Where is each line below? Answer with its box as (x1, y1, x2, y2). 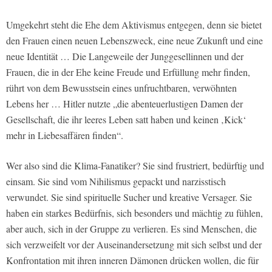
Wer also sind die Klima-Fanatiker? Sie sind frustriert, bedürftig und (6, 159, 264, 172)
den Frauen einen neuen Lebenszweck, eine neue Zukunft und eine (6, 34, 263, 47)
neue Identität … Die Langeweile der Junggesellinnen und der (6, 50, 243, 63)
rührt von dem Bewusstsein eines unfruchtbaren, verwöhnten (6, 81, 237, 95)
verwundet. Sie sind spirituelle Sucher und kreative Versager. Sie (6, 191, 252, 204)
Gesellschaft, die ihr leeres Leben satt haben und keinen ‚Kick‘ (6, 113, 246, 126)
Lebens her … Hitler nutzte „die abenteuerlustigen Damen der (6, 97, 243, 110)
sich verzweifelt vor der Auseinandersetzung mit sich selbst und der (6, 238, 262, 251)
